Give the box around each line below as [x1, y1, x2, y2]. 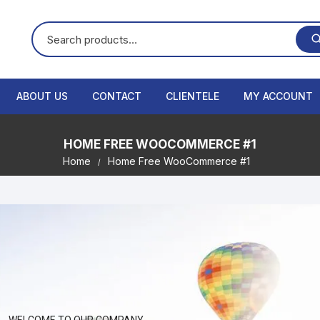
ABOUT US [16, 90, 68, 102]
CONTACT [91, 90, 141, 102]
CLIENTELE [165, 90, 219, 102]
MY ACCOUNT [243, 90, 313, 102]
